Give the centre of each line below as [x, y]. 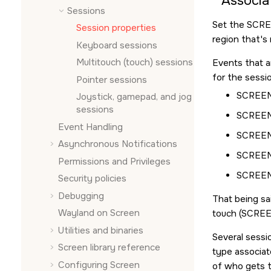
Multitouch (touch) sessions [135, 62]
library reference [124, 247]
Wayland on [84, 213]
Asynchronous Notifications [118, 144]
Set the [230, 25]
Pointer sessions [112, 80]
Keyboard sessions [117, 45]
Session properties [116, 28]
